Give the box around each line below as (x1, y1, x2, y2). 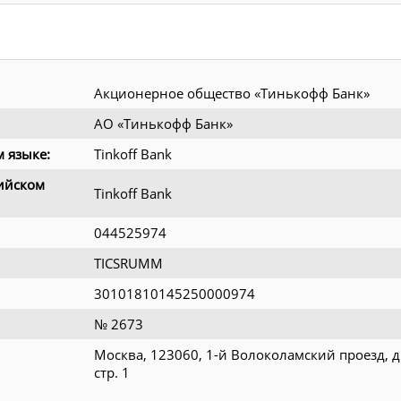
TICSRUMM (94, 253, 163, 272)
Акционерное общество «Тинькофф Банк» (94, 83, 370, 102)
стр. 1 (94, 363, 130, 381)
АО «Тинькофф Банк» (94, 114, 233, 132)
